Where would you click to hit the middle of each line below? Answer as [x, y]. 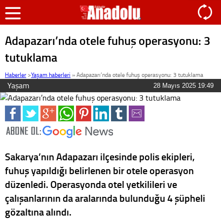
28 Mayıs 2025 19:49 [184, 86]
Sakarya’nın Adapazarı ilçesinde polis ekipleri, [100, 156]
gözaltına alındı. [38, 212]
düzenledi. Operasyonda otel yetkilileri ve [91, 184]
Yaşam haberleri [51, 75]
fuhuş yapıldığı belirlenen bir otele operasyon [99, 170]
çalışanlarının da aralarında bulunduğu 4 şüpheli [105, 198]
